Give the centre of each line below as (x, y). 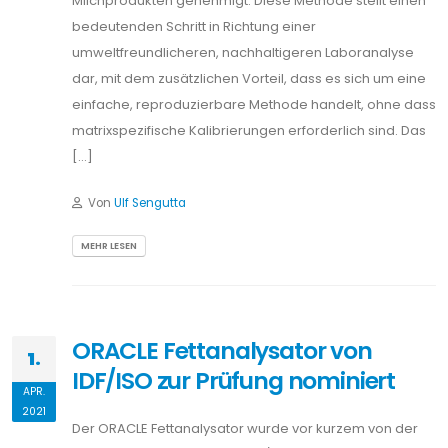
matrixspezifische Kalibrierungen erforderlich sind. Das (249, 130)
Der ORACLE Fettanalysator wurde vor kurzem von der (245, 428)
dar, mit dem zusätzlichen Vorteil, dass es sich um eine (249, 78)
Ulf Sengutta (150, 203)
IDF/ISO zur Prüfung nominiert (234, 380)
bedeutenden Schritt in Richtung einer (194, 26)
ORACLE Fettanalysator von (222, 350)
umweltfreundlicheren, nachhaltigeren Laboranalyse (243, 52)
